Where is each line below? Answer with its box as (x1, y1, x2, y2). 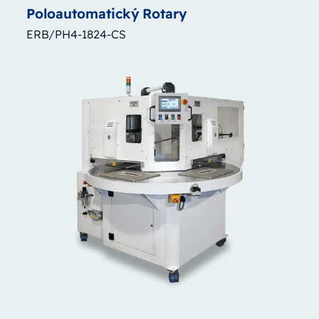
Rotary (142, 4, 187, 22)
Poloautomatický (26, 4, 140, 22)
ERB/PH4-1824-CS (26, 26, 126, 41)
